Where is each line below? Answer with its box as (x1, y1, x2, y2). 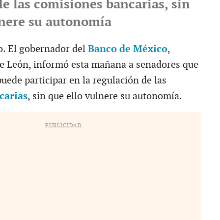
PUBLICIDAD (45, 122, 82, 129)
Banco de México (87, 43, 167, 55)
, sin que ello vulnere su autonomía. (27, 90, 182, 102)
